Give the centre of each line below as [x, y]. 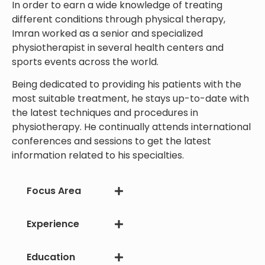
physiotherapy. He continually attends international [131, 127]
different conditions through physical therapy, [119, 19]
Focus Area [54, 190]
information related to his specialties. [98, 156]
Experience [53, 224]
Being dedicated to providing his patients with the [127, 85]
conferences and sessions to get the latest [112, 141]
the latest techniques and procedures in [105, 113]
